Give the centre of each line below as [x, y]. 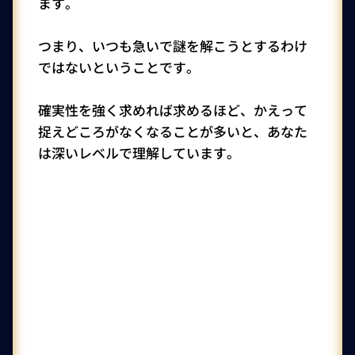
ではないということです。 [119, 67]
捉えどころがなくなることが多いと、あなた [173, 131]
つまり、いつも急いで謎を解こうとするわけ [173, 46]
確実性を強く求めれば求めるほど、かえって [173, 110]
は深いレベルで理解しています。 [139, 153]
